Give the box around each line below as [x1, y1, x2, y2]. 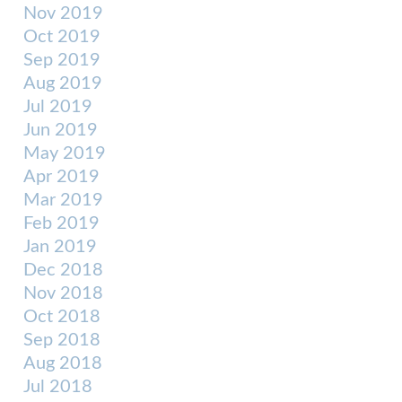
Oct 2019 [23, 28, 100, 46]
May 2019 [23, 144, 106, 162]
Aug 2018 [23, 354, 102, 372]
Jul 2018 [23, 378, 92, 396]
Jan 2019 [23, 238, 97, 256]
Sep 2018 [23, 331, 100, 349]
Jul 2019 [23, 98, 92, 116]
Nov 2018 [23, 284, 103, 302]
